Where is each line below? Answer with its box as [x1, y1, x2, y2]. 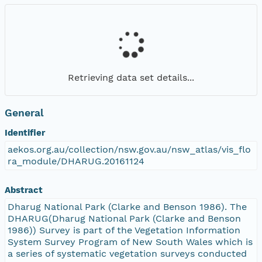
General [5, 106, 44, 119]
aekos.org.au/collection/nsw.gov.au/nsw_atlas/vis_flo [8, 143, 251, 155]
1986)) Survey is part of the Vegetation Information [8, 224, 240, 236]
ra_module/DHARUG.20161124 [8, 155, 144, 167]
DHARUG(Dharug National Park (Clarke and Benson [8, 212, 241, 224]
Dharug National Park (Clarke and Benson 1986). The [8, 201, 247, 212]
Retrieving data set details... [68, 71, 194, 83]
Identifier [5, 127, 45, 138]
